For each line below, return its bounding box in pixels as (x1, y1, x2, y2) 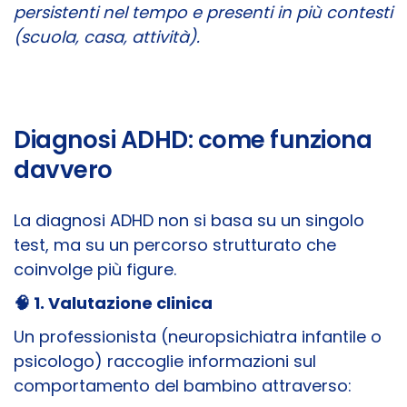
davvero (14, 154, 113, 187)
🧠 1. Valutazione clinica (14, 292, 213, 315)
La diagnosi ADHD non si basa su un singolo (14, 209, 364, 233)
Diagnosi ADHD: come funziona (14, 124, 372, 157)
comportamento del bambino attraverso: (14, 374, 352, 398)
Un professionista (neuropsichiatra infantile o (14, 325, 382, 349)
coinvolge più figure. (14, 258, 176, 282)
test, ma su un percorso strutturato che (14, 233, 336, 257)
